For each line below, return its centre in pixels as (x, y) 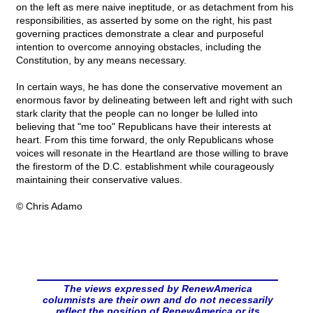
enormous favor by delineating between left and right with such (154, 100)
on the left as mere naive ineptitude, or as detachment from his (155, 7)
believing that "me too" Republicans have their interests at (144, 127)
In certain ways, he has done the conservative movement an (149, 87)
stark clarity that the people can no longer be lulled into (137, 114)
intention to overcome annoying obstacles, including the (139, 47)
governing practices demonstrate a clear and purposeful (140, 34)
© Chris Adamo (49, 206)
